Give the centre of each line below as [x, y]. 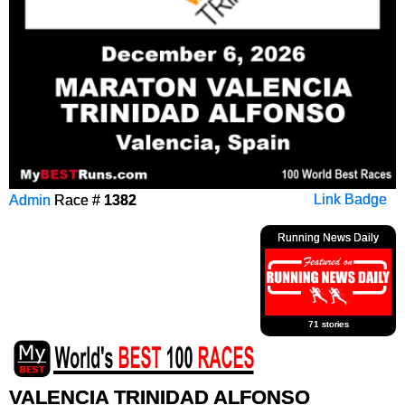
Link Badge [350, 199]
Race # [77, 199]
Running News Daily [328, 237]
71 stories [328, 325]
